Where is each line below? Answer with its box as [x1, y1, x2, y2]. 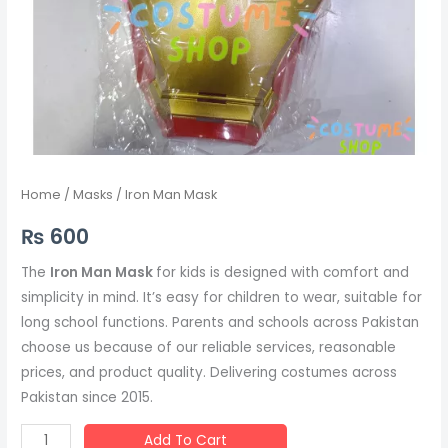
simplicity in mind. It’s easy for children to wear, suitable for [21, 288, 423, 308]
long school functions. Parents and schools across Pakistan [21, 313, 420, 333]
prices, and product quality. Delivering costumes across [21, 363, 398, 383]
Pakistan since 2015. [21, 388, 154, 408]
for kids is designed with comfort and [156, 263, 410, 283]
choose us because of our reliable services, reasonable [21, 338, 397, 358]
